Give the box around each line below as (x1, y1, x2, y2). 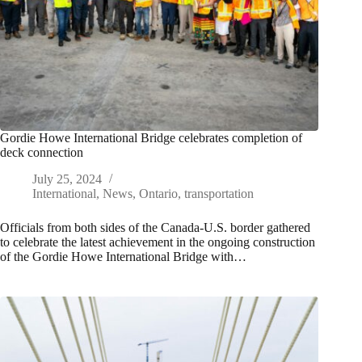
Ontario (139, 187, 178, 201)
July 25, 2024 (32, 172, 102, 187)
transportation (184, 187, 254, 201)
